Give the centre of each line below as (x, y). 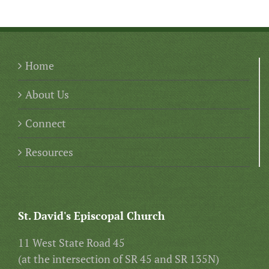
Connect (46, 123)
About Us (47, 94)
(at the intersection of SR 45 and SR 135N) (119, 258)
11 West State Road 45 (71, 242)
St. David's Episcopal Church (92, 215)
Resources (49, 152)
